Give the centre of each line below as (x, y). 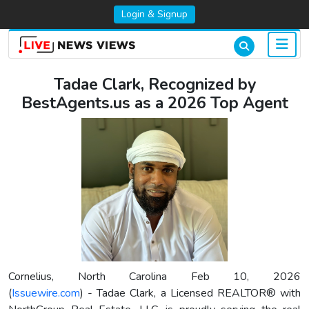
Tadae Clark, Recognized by (154, 85)
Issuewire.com (46, 293)
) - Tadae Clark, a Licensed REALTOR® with (190, 293)
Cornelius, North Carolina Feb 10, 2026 (154, 277)
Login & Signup (154, 14)
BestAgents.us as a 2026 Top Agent (154, 103)
